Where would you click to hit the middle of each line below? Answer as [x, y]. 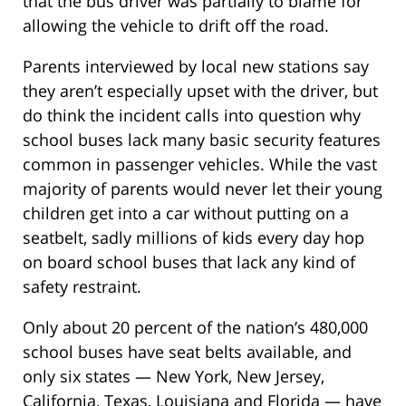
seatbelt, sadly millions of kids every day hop [193, 238]
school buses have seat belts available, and [187, 352]
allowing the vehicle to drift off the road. [176, 26]
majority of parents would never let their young [203, 189]
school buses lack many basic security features [202, 140]
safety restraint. [82, 287]
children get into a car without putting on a [186, 213]
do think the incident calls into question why [192, 116]
